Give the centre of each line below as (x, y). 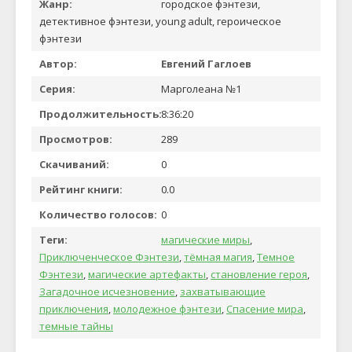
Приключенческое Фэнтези (109, 257)
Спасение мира (265, 309)
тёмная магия (218, 257)
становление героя (259, 274)
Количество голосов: (98, 214)
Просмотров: (76, 139)
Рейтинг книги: (81, 189)
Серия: (57, 89)
